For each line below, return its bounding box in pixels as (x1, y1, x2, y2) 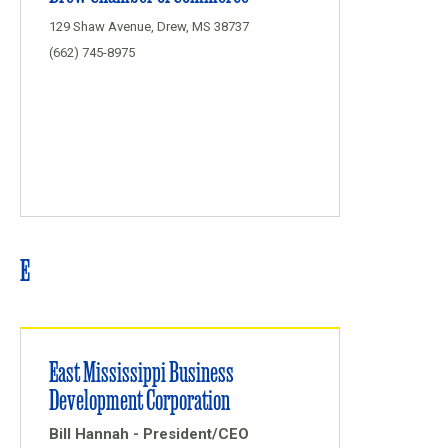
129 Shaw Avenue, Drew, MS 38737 (49, 19, 249, 34)
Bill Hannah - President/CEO (49, 425, 249, 443)
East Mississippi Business (49, 353, 234, 388)
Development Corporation (49, 381, 230, 416)
